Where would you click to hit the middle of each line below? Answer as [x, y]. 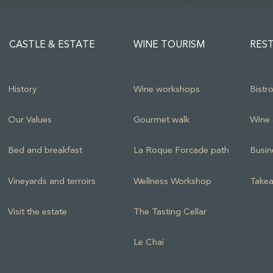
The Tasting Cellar [170, 212]
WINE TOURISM [169, 44]
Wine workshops [166, 89]
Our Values [30, 120]
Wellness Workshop [172, 181]
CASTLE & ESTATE [52, 44]
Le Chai [148, 242]
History [22, 89]
